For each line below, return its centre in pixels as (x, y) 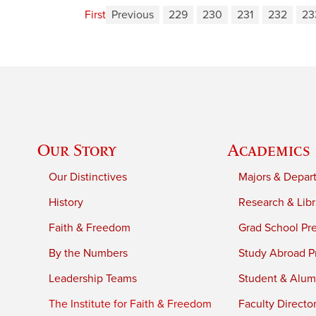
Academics (269, 150)
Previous (133, 15)
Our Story (77, 150)
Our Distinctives (88, 177)
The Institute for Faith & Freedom (130, 304)
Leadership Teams (93, 278)
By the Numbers (89, 253)
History (66, 202)
